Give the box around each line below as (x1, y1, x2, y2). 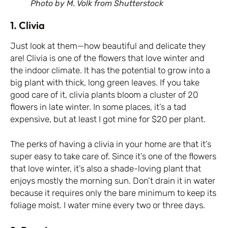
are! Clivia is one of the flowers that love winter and (10, 52, 205, 63)
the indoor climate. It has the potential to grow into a (10, 65, 210, 75)
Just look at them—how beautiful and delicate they (10, 40, 206, 51)
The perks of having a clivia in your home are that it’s (10, 139, 211, 150)
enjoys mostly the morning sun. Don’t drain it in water (10, 176, 215, 186)
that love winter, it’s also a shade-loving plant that (10, 163, 201, 174)
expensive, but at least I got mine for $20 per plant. (10, 113, 206, 124)
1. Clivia (10, 18, 45, 32)
